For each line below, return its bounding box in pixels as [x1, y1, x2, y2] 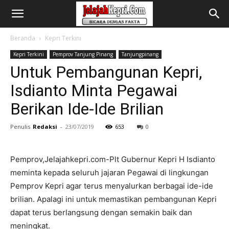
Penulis [10, 123, 30, 130]
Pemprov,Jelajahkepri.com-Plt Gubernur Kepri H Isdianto [10, 154, 215, 164]
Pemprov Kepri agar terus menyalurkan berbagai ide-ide [10, 181, 213, 191]
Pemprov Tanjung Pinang [53, 51, 113, 58]
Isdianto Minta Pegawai [10, 81, 177, 100]
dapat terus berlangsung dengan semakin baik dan [10, 208, 192, 217]
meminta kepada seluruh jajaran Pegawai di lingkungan [10, 168, 209, 177]
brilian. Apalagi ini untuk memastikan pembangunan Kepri [10, 194, 217, 204]
